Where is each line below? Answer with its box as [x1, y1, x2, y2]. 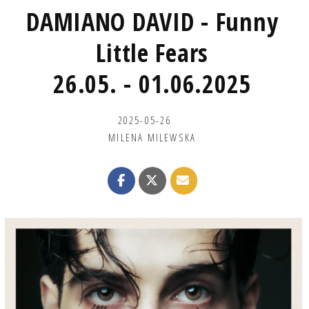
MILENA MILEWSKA [108, 130, 197, 144]
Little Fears [96, 35, 208, 70]
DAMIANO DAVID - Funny [26, 4, 279, 39]
